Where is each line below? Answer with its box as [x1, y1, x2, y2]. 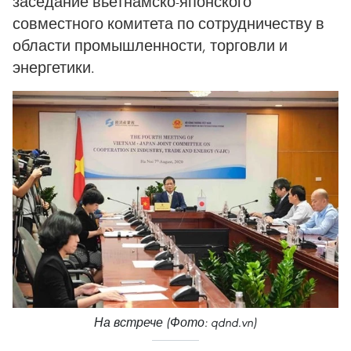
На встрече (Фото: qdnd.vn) [94, 315, 257, 331]
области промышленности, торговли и [13, 35, 288, 55]
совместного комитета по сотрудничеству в [13, 13, 324, 33]
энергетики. [13, 57, 95, 77]
